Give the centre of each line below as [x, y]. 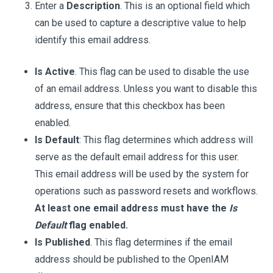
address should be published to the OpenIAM [132, 260]
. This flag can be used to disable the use [162, 72]
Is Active [55, 72]
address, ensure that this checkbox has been [130, 106]
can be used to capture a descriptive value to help [140, 23]
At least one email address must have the [132, 208]
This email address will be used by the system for [142, 174]
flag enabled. [97, 225]
